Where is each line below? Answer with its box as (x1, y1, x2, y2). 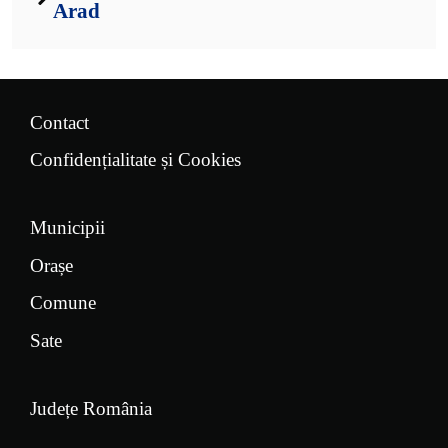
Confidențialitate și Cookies (30, 149, 241, 170)
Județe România (30, 397, 152, 419)
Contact (30, 111, 89, 133)
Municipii (30, 217, 105, 238)
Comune (30, 292, 96, 313)
